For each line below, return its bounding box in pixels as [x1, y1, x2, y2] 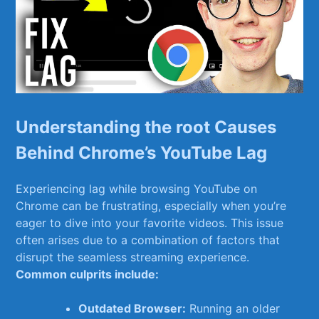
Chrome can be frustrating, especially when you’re [16, 198, 287, 213]
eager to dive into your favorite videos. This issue [16, 215, 284, 230]
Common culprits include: [16, 266, 159, 281]
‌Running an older [186, 300, 281, 315]
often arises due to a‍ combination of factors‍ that [16, 232, 281, 247]
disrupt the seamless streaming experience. [16, 249, 250, 264]
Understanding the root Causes [16, 116, 277, 137]
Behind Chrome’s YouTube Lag [16, 142, 268, 163]
